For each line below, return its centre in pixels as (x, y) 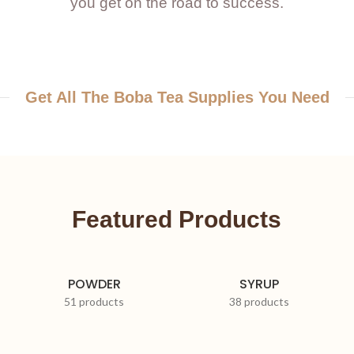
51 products (94, 302)
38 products (260, 302)
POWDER (94, 284)
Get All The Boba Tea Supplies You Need (177, 98)
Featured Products (177, 220)
